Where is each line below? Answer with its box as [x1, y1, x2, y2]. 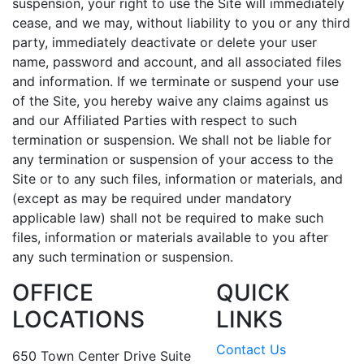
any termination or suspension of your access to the [12, 151, 333, 167]
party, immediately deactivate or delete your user [12, 34, 317, 50]
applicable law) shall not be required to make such [12, 210, 323, 226]
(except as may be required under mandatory [12, 190, 292, 206]
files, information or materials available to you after [12, 229, 328, 245]
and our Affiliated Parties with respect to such [12, 112, 297, 128]
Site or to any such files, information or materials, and [12, 171, 343, 187]
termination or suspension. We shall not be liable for [12, 132, 331, 148]
